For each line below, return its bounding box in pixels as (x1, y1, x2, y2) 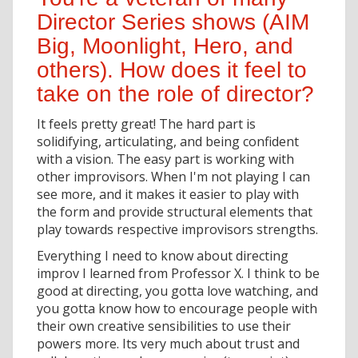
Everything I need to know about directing (37, 246, 288, 265)
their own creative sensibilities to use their (37, 316, 291, 335)
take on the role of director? (37, 81, 314, 106)
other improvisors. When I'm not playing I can (37, 167, 310, 185)
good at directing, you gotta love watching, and (37, 281, 318, 300)
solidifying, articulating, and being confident (37, 132, 299, 150)
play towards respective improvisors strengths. (37, 220, 318, 238)
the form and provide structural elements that (37, 202, 312, 221)
